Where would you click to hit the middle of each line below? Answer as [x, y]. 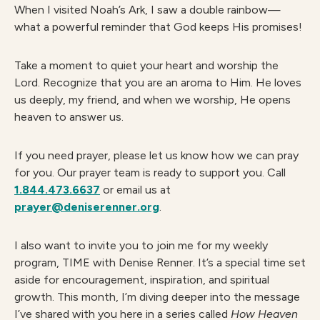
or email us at [135, 190]
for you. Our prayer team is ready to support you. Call [150, 172]
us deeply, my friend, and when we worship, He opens [152, 100]
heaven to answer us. [69, 117]
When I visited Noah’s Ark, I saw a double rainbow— [147, 10]
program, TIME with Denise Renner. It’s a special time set [160, 262]
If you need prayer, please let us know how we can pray [156, 155]
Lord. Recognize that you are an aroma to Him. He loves [158, 82]
